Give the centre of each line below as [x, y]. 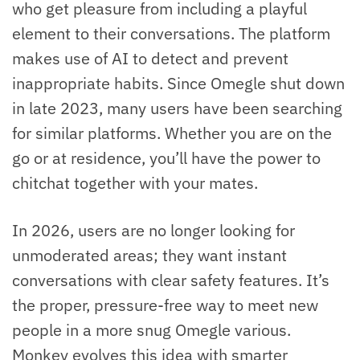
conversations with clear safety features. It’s [171, 280]
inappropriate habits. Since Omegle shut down [178, 84]
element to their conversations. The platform [171, 34]
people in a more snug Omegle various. [151, 330]
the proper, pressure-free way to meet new [165, 305]
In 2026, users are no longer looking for [153, 231]
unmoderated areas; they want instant [149, 256]
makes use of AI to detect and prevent [150, 59]
